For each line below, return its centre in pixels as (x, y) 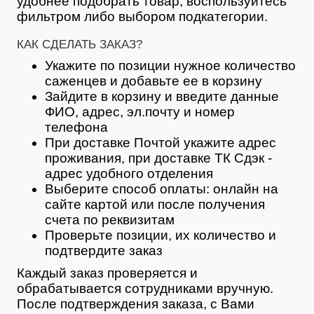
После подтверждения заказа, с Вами (136, 303)
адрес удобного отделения (129, 173)
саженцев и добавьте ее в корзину (153, 81)
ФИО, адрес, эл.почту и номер (140, 111)
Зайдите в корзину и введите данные (162, 96)
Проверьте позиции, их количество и (161, 235)
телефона (76, 127)
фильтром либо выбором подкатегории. (142, 16)
